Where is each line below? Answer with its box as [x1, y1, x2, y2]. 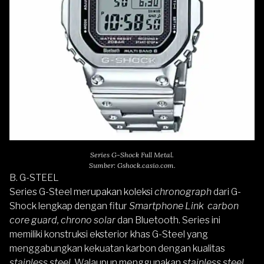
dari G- [213, 186, 241, 197]
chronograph [154, 186, 213, 197]
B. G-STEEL [9, 172, 59, 183]
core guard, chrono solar [9, 214, 115, 226]
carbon [207, 200, 239, 212]
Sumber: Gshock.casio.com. [88, 161, 176, 170]
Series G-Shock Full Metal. [90, 150, 174, 159]
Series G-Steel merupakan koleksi [9, 186, 154, 197]
